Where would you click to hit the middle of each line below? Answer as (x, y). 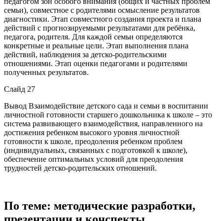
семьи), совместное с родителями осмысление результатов (102, 10)
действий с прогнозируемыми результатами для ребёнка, (100, 28)
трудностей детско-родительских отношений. (80, 168)
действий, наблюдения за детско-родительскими (85, 54)
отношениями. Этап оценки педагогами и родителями (96, 63)
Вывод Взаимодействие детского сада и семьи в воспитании (106, 106)
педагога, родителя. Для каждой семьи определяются (93, 37)
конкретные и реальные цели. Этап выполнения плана (96, 45)
